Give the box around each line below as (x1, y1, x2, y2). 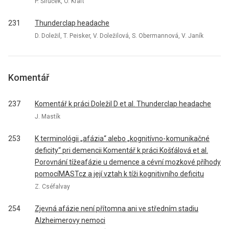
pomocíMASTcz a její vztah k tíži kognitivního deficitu (35, 170, 204, 178)
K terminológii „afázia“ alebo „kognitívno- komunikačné (35, 134, 210, 143)
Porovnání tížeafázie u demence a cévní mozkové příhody (35, 158, 221, 166)
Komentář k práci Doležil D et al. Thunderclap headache (35, 100, 211, 108)
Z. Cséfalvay (35, 182, 70, 190)
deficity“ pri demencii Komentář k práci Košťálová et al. (35, 146, 208, 154)
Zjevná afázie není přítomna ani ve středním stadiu (35, 204, 198, 213)
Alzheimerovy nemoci (35, 216, 105, 224)
